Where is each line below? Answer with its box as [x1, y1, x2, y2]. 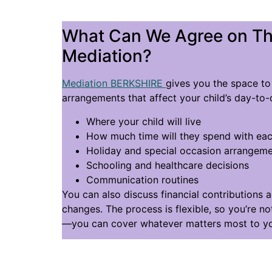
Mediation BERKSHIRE [62, 77, 166, 90]
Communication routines [86, 173, 199, 186]
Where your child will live [86, 115, 201, 127]
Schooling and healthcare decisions [86, 158, 249, 171]
